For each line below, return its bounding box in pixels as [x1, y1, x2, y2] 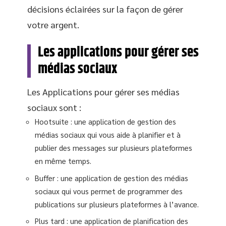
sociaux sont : [27, 101, 81, 113]
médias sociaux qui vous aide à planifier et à [35, 130, 181, 139]
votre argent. [27, 19, 79, 30]
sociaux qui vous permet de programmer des [35, 186, 183, 196]
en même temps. [35, 156, 91, 165]
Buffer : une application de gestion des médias [35, 173, 188, 183]
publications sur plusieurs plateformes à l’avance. [35, 199, 199, 209]
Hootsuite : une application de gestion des [35, 117, 176, 126]
